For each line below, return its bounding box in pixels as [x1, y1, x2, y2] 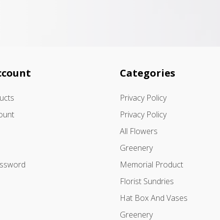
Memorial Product [120, 159, 183, 170]
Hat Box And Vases [120, 192, 188, 204]
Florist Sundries [120, 176, 174, 187]
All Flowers [120, 126, 158, 137]
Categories [120, 66, 175, 80]
